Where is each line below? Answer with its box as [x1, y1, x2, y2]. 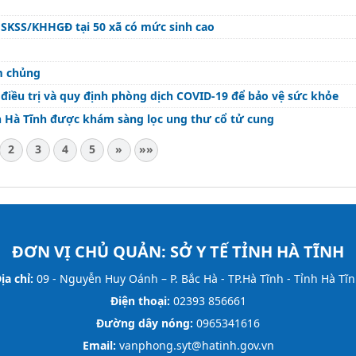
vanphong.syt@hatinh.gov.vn [115, 337, 274, 353]
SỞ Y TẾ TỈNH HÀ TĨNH [170, 240, 344, 262]
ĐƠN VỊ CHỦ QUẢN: [12, 240, 170, 262]
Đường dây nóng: [96, 315, 193, 331]
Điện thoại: [110, 292, 170, 308]
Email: [82, 337, 116, 353]
